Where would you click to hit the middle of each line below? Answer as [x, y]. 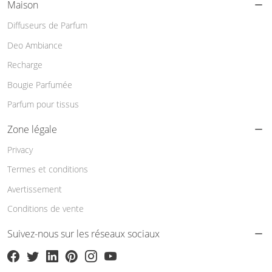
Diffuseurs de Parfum [47, 25]
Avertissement [35, 189]
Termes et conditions [48, 169]
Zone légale [32, 129]
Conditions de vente [46, 208]
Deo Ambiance [35, 45]
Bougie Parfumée [40, 84]
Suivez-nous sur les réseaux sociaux [83, 233]
